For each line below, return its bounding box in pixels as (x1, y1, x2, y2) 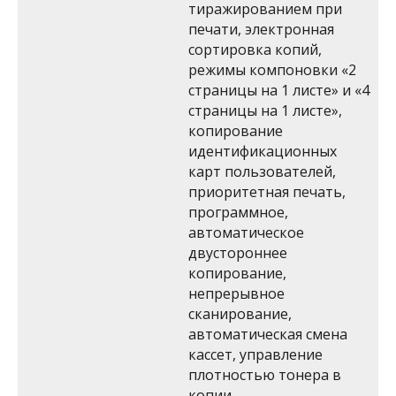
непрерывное (188, 284, 285, 303)
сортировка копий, (188, 40, 322, 59)
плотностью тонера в (188, 365, 341, 385)
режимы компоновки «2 (188, 60, 356, 80)
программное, (188, 202, 288, 222)
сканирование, (188, 304, 292, 324)
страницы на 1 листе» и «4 (188, 80, 369, 100)
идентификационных (188, 141, 337, 161)
